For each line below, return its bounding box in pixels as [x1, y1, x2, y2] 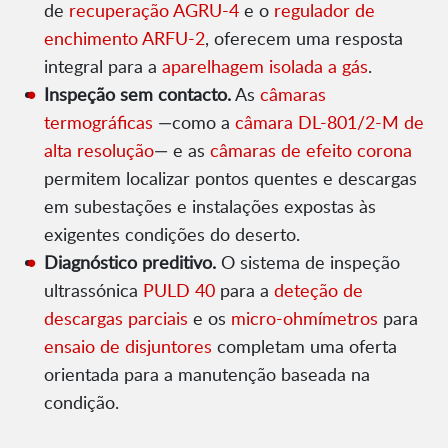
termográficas [44, 110, 153, 135]
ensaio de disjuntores [44, 334, 212, 359]
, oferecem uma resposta [205, 26, 403, 51]
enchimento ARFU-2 [44, 26, 205, 51]
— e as [154, 138, 210, 163]
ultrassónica [44, 278, 143, 303]
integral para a [44, 54, 162, 79]
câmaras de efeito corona [210, 138, 412, 163]
